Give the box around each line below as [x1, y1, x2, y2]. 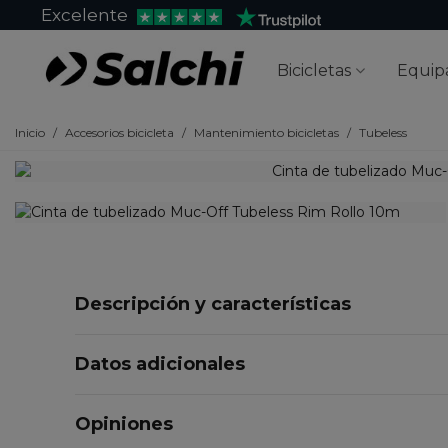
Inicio [15, 125, 45, 140]
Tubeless [359, 125, 407, 140]
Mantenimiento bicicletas [194, 125, 339, 140]
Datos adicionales [75, 353, 245, 375]
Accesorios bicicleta [65, 125, 174, 140]
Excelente [41, 5, 128, 25]
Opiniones [75, 413, 173, 435]
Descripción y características [75, 293, 351, 315]
